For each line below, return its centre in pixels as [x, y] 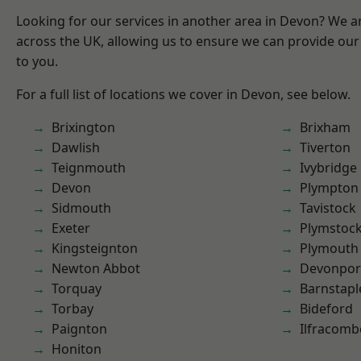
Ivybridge [328, 168]
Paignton [79, 329]
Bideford [326, 309]
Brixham [325, 127]
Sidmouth [81, 208]
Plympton [329, 188]
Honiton [77, 349]
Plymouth [329, 248]
